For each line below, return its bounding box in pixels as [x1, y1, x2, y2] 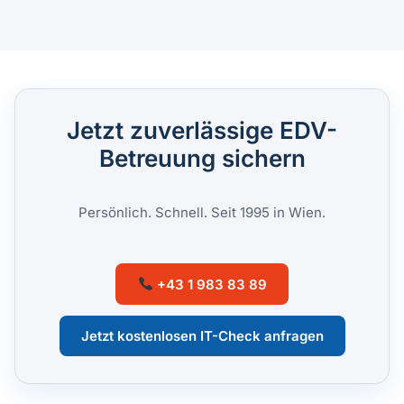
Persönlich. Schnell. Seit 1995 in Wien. [78, 204, 326, 222]
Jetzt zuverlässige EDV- [67, 116, 337, 145]
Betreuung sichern [98, 144, 306, 173]
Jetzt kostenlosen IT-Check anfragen [80, 326, 324, 344]
